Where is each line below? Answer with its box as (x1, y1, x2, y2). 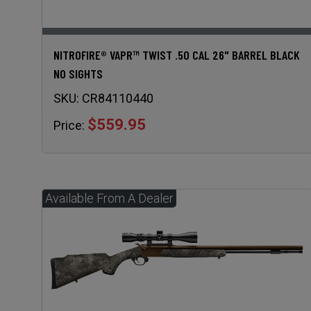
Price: (53, 118, 85, 133)
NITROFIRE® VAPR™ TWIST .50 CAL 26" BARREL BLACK (53, 47, 300, 63)
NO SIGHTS (53, 66, 103, 82)
